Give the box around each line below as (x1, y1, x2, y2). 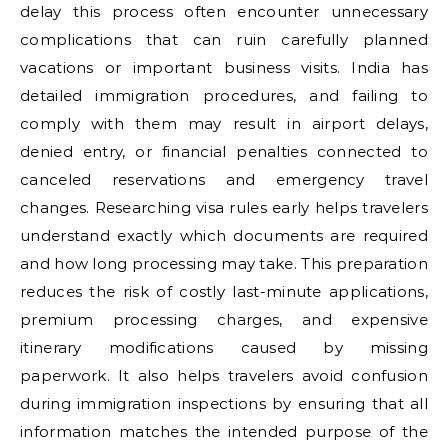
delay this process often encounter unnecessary (20, 2, 428, 21)
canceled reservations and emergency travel (20, 170, 428, 189)
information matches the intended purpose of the (20, 422, 428, 441)
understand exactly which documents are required (20, 226, 428, 245)
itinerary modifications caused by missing (20, 338, 428, 357)
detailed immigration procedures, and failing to (20, 86, 428, 105)
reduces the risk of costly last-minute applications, (20, 282, 428, 301)
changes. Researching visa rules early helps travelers (20, 198, 428, 217)
